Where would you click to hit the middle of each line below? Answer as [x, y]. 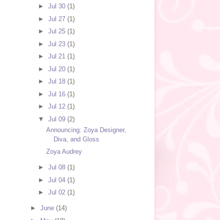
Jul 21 [57, 56]
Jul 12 [57, 107]
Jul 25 [57, 31]
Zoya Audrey [64, 152]
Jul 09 [57, 119]
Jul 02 [57, 192]
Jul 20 [57, 69]
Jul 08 [57, 167]
